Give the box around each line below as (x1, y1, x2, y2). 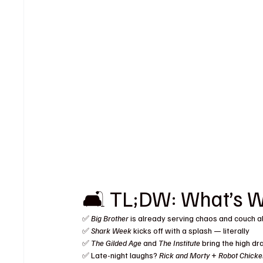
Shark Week (91, 225, 132, 235)
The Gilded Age (91, 237, 142, 248)
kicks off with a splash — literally (131, 225, 250, 235)
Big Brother (91, 213, 129, 223)
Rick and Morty (159, 249, 210, 260)
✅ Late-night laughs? (82, 249, 160, 260)
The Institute (159, 237, 201, 248)
